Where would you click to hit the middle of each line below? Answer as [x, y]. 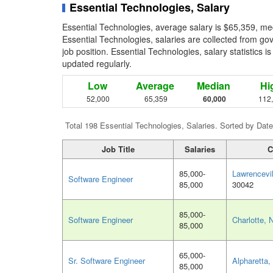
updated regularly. [97, 64]
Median [213, 86]
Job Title [118, 149]
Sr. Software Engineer [107, 261]
